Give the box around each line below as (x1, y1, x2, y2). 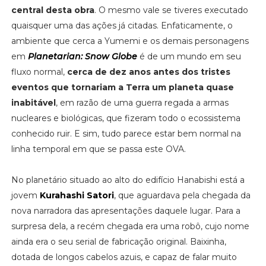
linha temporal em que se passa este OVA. (11, 143, 186, 154)
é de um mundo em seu (137, 50, 241, 62)
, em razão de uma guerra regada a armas (55, 97, 229, 108)
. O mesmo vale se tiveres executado (94, 4, 248, 15)
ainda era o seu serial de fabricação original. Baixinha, (11, 236, 226, 247)
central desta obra (11, 4, 94, 15)
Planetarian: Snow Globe (27, 50, 137, 62)
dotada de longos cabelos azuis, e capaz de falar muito (11, 251, 237, 262)
